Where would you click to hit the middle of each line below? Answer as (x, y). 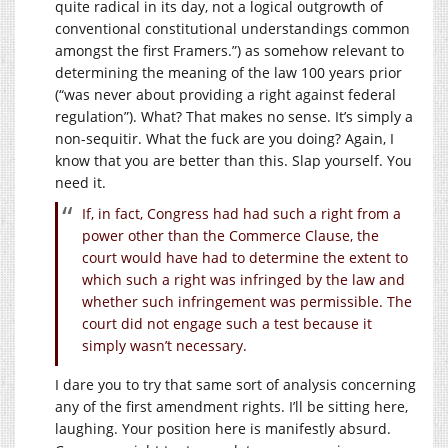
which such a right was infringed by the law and (243, 279)
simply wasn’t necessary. (164, 345)
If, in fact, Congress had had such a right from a (241, 213)
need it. (80, 182)
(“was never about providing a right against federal (225, 94)
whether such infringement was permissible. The (247, 301)
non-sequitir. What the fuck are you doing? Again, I (224, 138)
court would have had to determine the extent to (245, 257)
